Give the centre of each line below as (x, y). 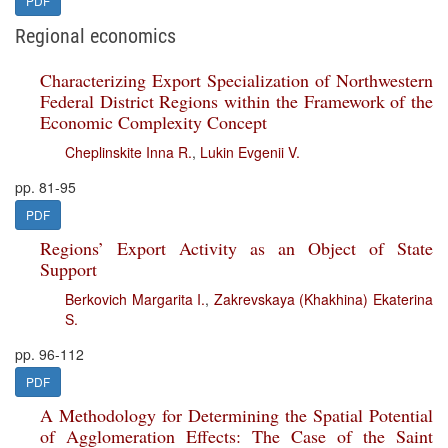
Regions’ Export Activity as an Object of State (236, 248)
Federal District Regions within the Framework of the (236, 101)
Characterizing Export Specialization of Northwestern (236, 80)
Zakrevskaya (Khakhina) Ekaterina (323, 299)
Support (68, 269)
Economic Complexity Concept (153, 122)
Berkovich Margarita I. (135, 299)
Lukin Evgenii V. (250, 152)
